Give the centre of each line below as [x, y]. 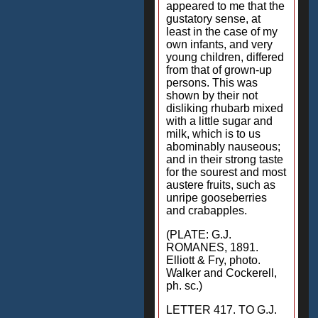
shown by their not [212, 95]
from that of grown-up [219, 70]
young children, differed [225, 57]
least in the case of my [222, 32]
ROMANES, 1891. [212, 247]
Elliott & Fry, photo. [213, 260]
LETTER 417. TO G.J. [221, 310]
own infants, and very [219, 44]
